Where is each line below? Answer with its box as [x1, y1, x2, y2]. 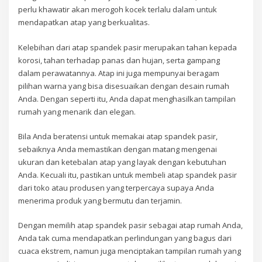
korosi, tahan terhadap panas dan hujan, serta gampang [18, 54, 220, 65]
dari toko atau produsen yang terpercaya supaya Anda [18, 182, 215, 193]
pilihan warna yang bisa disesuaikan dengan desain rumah [18, 80, 230, 91]
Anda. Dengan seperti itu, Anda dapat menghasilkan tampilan [18, 93, 236, 104]
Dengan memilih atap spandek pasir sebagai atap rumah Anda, [18, 220, 243, 231]
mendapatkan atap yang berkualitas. [18, 17, 150, 28]
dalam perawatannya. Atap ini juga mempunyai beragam [18, 67, 220, 78]
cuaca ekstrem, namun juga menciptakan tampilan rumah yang [18, 246, 242, 257]
